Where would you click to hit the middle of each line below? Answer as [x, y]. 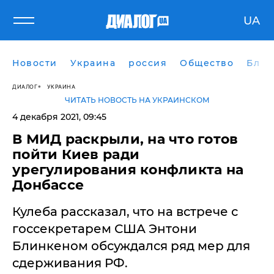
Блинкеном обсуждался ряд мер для [131, 246]
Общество [207, 63]
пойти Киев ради [76, 154]
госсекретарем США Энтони [105, 229]
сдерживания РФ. [70, 263]
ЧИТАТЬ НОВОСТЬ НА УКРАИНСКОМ [137, 100]
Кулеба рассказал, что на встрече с [125, 212]
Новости [35, 63]
